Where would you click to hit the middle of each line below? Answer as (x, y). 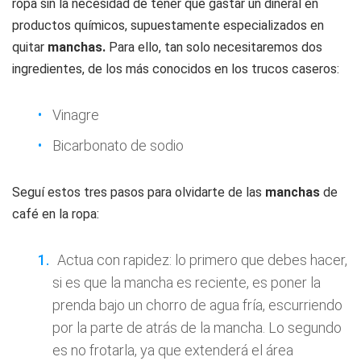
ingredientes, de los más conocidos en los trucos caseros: (176, 69)
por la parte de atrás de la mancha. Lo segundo (197, 328)
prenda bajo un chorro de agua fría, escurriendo (197, 305)
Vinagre (76, 115)
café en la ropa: (56, 214)
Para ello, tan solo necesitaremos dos (214, 47)
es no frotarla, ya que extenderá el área (173, 350)
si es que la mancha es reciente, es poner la (187, 282)
